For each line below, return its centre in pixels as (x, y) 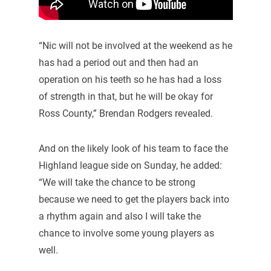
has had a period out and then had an (118, 63)
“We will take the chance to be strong (117, 183)
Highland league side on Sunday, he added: (130, 166)
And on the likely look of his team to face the (133, 149)
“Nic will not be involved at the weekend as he (135, 46)
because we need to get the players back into (134, 200)
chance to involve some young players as (126, 233)
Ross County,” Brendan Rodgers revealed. (126, 114)
